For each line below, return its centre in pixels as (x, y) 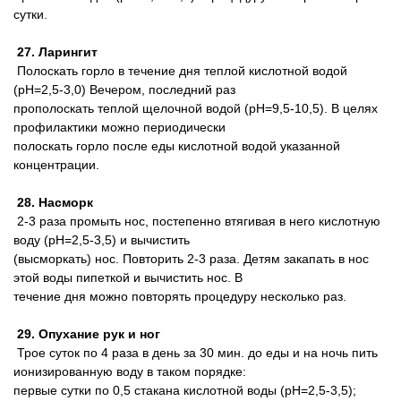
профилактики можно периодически (119, 127)
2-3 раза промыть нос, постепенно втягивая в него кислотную (197, 221)
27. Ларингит (55, 52)
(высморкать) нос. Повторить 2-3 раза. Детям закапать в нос (191, 259)
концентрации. (56, 165)
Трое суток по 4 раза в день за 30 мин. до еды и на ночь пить (196, 353)
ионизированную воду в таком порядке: (130, 371)
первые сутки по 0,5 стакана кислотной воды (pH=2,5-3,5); (185, 390)
